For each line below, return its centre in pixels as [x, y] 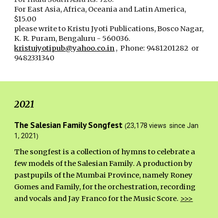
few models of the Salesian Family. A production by [104, 163]
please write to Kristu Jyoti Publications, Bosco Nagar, [109, 29]
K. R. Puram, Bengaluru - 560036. [73, 39]
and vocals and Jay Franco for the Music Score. [97, 199]
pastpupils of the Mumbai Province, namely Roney [104, 175]
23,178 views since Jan [163, 126]
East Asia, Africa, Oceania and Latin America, [107, 9]
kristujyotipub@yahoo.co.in [64, 48]
